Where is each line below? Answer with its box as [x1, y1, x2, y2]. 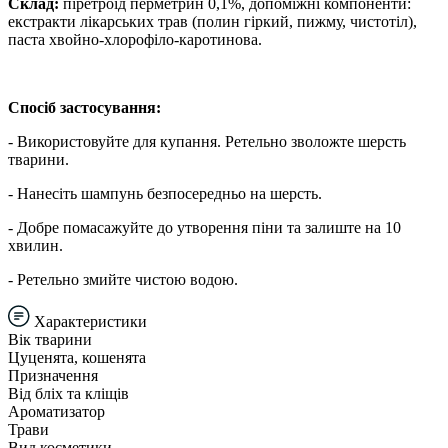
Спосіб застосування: [8, 98, 161, 116]
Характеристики [30, 312, 147, 330]
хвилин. [8, 236, 63, 254]
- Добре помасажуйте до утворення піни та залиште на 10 [8, 218, 401, 236]
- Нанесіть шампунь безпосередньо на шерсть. [8, 184, 322, 202]
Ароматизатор [8, 402, 105, 420]
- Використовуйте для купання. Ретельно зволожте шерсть [8, 132, 406, 150]
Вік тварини [8, 330, 92, 348]
